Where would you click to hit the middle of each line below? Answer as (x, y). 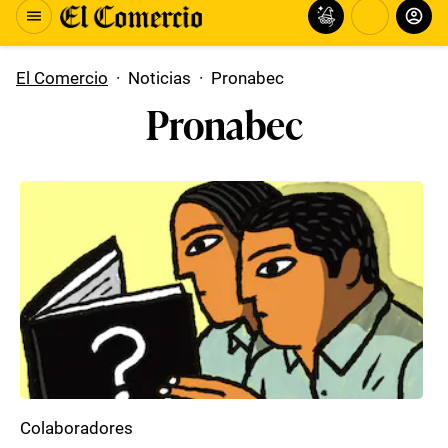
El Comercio (62, 78)
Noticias (159, 78)
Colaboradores (76, 428)
